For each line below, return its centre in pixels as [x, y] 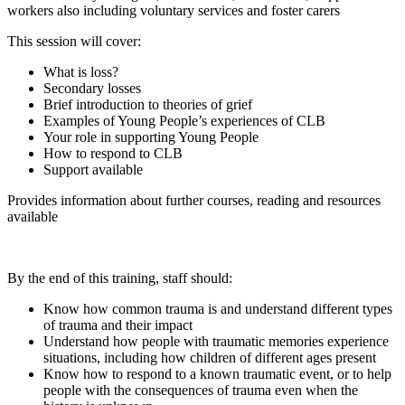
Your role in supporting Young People [151, 137]
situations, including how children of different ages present [210, 357]
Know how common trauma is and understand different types [218, 308]
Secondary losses [92, 88]
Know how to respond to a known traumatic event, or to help [217, 373]
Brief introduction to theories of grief [148, 104]
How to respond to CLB [113, 153]
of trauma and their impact [118, 325]
